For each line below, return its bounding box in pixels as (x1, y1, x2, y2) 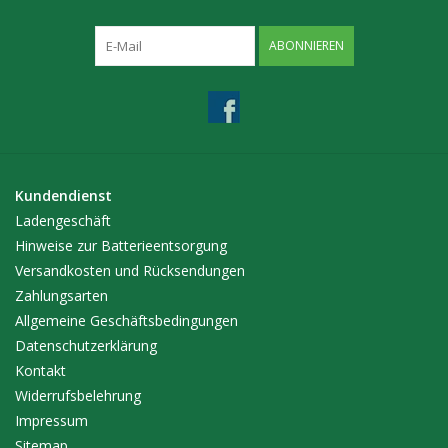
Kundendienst (15, 186, 112, 206)
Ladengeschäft (15, 211, 111, 231)
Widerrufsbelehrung (15, 386, 141, 406)
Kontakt (15, 361, 66, 381)
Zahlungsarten (15, 286, 108, 306)
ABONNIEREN (268, 37, 344, 55)
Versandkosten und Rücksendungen (15, 261, 245, 281)
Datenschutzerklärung (15, 336, 157, 356)
